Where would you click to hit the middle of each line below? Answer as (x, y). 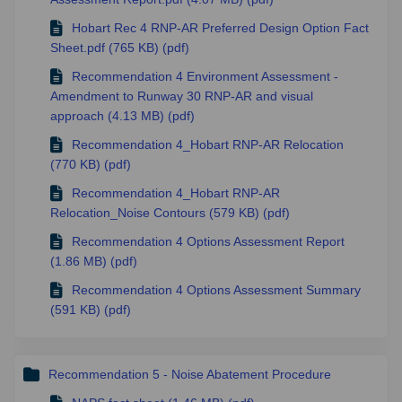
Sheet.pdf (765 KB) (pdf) (120, 48)
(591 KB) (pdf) (91, 310)
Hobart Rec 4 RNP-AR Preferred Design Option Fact (220, 28)
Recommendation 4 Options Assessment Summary (216, 290)
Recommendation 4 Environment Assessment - (205, 77)
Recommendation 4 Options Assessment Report (208, 242)
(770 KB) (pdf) (91, 165)
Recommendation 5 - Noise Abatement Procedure (190, 375)
